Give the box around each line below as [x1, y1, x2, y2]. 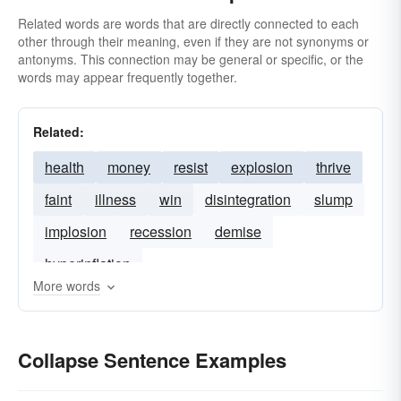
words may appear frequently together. [18, 68, 237, 86]
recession [130, 221, 192, 242]
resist [174, 157, 208, 177]
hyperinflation [45, 253, 131, 274]
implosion [45, 221, 107, 242]
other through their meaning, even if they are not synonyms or [18, 32, 369, 50]
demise [215, 221, 261, 242]
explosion [231, 157, 293, 177]
